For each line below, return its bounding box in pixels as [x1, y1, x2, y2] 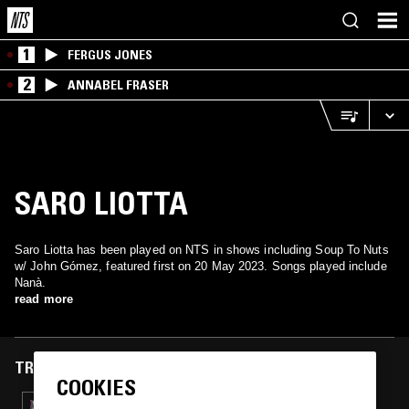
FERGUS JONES [68, 47, 152, 63]
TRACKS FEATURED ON [15, 358, 173, 378]
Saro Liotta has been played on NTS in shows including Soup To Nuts [15, 243, 389, 257]
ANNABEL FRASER [68, 77, 169, 93]
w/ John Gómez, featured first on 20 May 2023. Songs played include [15, 259, 387, 273]
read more [15, 292, 73, 306]
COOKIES [56, 374, 136, 402]
